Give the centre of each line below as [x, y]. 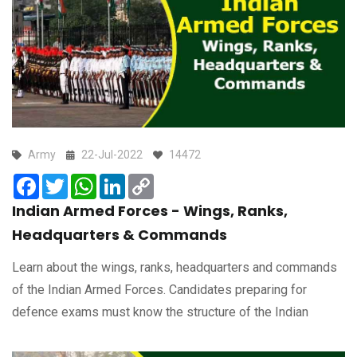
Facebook [67, 180]
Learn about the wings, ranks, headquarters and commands [175, 268]
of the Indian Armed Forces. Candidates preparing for [159, 290]
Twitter [87, 180]
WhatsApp [125, 180]
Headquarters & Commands [120, 235]
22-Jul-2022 [112, 155]
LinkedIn [149, 180]
